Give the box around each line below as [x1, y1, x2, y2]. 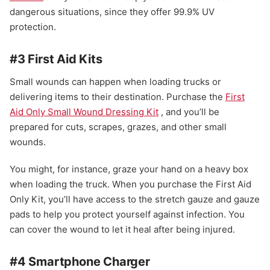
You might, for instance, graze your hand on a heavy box [10, 163, 248, 175]
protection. [10, 21, 56, 33]
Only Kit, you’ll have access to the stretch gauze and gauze [10, 193, 260, 206]
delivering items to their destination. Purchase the [10, 91, 225, 103]
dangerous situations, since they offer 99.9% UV [10, 6, 215, 18]
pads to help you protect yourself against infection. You [10, 209, 245, 221]
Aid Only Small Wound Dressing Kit [10, 106, 159, 118]
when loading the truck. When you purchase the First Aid [10, 178, 251, 190]
